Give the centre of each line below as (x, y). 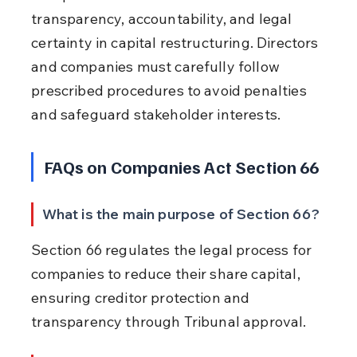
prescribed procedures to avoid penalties (171, 90)
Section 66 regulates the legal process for (173, 249)
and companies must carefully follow (157, 66)
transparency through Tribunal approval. (169, 321)
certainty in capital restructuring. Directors (177, 42)
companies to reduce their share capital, (167, 273)
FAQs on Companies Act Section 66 (182, 166)
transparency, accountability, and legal (163, 18)
